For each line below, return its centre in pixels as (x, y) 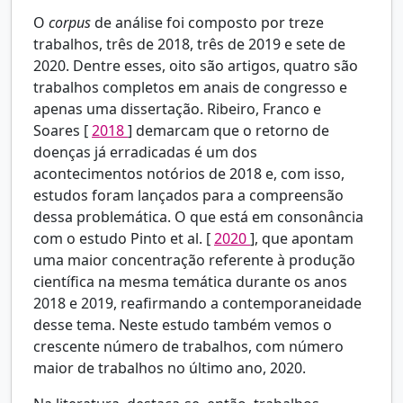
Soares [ (63, 131)
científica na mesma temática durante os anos (190, 282)
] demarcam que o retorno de (228, 131)
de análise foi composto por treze (209, 23)
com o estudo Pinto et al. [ (124, 239)
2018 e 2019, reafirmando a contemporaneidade (197, 304)
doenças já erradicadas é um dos (145, 152)
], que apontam (302, 239)
